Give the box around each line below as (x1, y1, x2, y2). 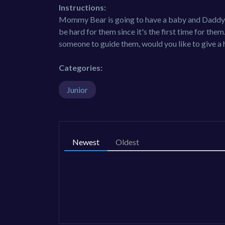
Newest (72, 137, 99, 147)
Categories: (59, 63, 102, 73)
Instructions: (59, 3, 106, 13)
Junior (67, 85, 88, 95)
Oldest (116, 137, 139, 147)
